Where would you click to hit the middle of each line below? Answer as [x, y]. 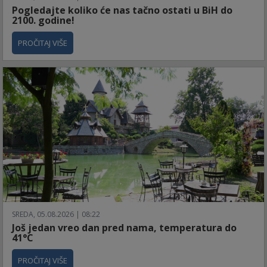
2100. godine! [43, 21]
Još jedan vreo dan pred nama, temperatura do [124, 228]
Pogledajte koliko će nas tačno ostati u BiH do [122, 10]
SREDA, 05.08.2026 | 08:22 [56, 215]
